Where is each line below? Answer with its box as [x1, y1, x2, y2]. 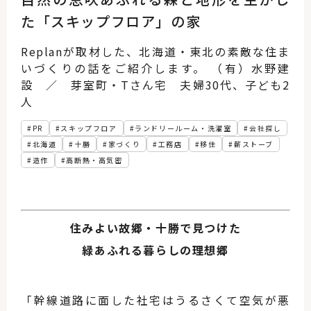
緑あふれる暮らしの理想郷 [82, 242, 229, 258]
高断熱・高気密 [66, 155, 123, 165]
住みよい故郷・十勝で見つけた [69, 219, 242, 236]
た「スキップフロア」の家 [21, 11, 201, 31]
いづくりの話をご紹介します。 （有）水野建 [21, 60, 290, 76]
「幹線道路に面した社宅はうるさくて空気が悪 [21, 292, 290, 308]
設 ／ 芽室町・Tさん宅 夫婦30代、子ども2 [21, 76, 290, 93]
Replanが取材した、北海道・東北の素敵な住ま [21, 43, 290, 60]
